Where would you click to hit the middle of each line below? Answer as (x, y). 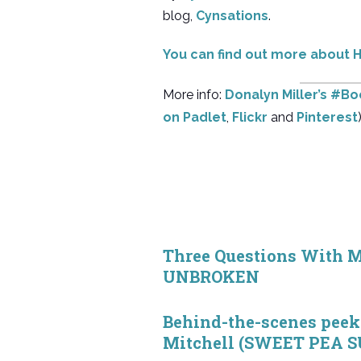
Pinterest (327, 117)
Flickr (250, 117)
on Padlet (195, 117)
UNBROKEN (211, 276)
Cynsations (232, 16)
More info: (194, 95)
